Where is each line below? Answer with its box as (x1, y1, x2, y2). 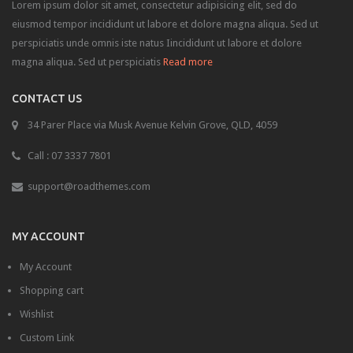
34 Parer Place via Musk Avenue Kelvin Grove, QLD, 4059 (28, 118, 277, 131)
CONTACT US (12, 91, 82, 105)
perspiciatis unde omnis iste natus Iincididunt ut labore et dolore (12, 36, 302, 49)
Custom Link (20, 331, 74, 344)
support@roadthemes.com (28, 180, 150, 192)
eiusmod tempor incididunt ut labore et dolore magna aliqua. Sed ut (12, 17, 318, 30)
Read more (163, 55, 213, 68)
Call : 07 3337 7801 (28, 149, 111, 162)
